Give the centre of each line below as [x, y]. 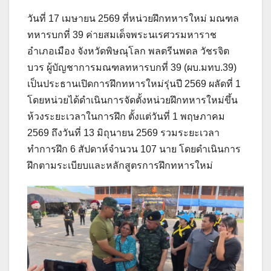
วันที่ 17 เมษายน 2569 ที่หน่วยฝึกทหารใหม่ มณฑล [133, 18]
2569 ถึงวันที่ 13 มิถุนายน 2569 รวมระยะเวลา [123, 132]
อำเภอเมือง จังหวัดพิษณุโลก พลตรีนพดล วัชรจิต [128, 51]
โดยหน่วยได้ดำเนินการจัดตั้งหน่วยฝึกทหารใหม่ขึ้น [132, 100]
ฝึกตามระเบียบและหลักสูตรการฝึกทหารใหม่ [120, 165]
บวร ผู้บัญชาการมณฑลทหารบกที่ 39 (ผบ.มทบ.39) [132, 67]
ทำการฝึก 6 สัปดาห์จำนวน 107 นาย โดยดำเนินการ [134, 149]
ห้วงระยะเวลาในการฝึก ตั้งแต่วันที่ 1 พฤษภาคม [126, 116]
